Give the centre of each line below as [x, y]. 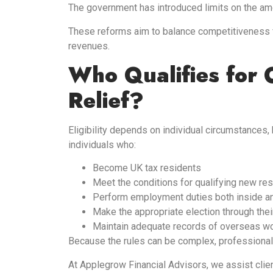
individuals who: [102, 144]
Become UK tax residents [147, 168]
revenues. [89, 46]
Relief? [106, 100]
